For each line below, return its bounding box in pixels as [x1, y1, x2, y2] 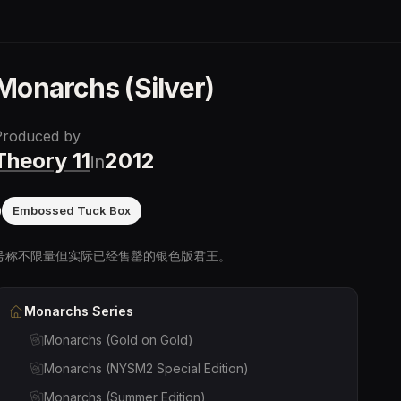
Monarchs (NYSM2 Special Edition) [44, 361, 249, 376]
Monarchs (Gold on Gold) [44, 332, 193, 347]
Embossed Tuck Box [13, 203, 131, 218]
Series [88, 303, 133, 319]
